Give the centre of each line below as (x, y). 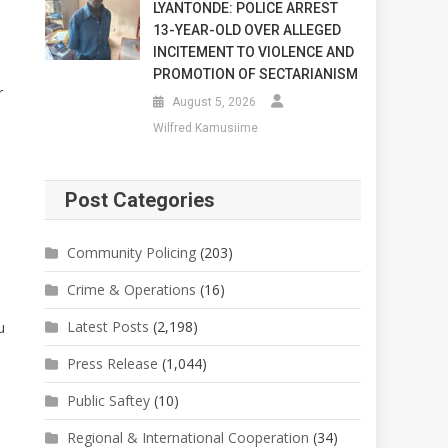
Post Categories (140, 199)
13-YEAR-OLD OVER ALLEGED (246, 29)
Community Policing (132, 252)
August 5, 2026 (213, 101)
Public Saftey (109, 400)
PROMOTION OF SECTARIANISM (255, 73)
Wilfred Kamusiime (205, 127)
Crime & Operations (132, 289)
